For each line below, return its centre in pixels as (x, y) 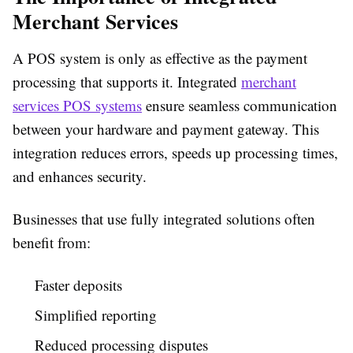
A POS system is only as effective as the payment (160, 58)
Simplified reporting (96, 315)
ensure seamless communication (240, 105)
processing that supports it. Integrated (127, 82)
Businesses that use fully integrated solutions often (164, 219)
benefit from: (52, 242)
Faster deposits (78, 285)
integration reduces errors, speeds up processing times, (175, 152)
